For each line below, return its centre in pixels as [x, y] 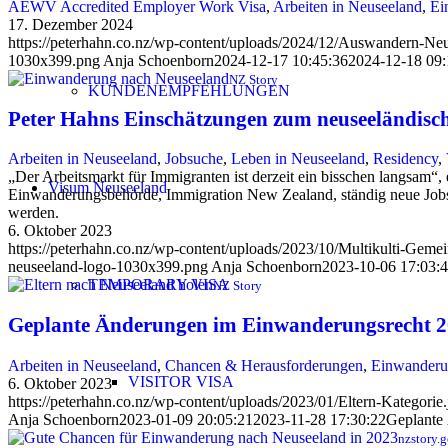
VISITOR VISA [181, 381]
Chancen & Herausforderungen [264, 365]
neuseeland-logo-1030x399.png [108, 267]
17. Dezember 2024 [70, 24]
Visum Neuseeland [107, 187]
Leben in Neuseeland [298, 159]
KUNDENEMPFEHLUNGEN [189, 90]
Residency [405, 159]
